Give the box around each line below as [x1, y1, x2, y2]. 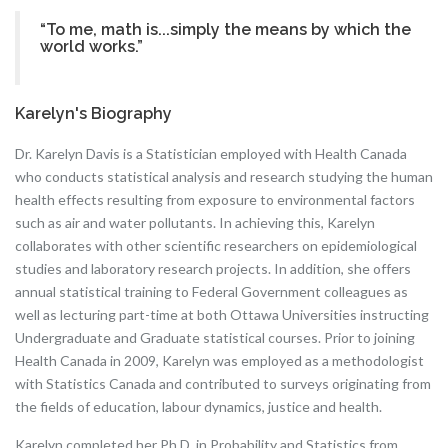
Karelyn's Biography [15, 104, 172, 123]
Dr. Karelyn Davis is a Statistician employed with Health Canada [15, 145, 407, 162]
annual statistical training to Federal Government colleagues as [15, 283, 408, 300]
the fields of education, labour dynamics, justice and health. [15, 398, 382, 415]
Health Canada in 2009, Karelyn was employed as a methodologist [15, 352, 424, 369]
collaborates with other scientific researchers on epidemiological [15, 237, 417, 254]
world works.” [40, 37, 143, 56]
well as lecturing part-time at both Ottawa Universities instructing [15, 306, 429, 323]
